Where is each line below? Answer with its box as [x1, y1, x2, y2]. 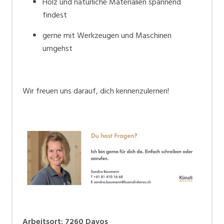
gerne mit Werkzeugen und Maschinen [42, 29, 171, 42]
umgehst [42, 42, 72, 55]
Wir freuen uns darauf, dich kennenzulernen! [22, 84, 169, 97]
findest [42, 8, 67, 22]
